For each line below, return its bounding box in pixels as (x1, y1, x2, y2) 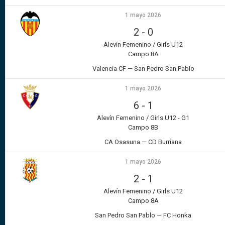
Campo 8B (128, 124, 158, 132)
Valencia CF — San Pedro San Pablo (92, 65, 194, 73)
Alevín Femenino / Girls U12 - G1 (97, 114, 189, 122)
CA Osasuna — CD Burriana (104, 138, 182, 146)
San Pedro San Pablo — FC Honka (95, 211, 191, 219)
